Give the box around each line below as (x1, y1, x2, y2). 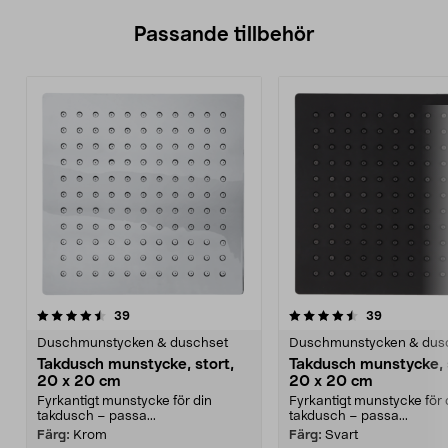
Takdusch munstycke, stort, (37, 357, 234, 372)
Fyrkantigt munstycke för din (37, 395, 212, 408)
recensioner (129, 309, 197, 321)
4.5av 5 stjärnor (88, 309, 178, 321)
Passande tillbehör (134, 25, 314, 45)
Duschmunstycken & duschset (37, 337, 228, 350)
